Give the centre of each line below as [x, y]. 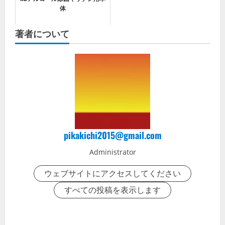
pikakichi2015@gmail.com [113, 135]
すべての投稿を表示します [113, 190]
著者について [42, 33]
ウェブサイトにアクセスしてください [113, 174]
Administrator [113, 152]
